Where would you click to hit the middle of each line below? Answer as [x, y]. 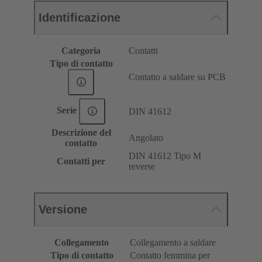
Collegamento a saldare [173, 242]
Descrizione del [81, 132]
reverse [142, 166]
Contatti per [81, 161]
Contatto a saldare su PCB [177, 77]
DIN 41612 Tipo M [165, 156]
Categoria [81, 50]
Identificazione [80, 17]
